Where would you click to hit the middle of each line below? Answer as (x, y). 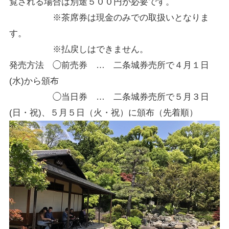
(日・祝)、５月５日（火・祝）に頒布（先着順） (103, 113)
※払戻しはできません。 (100, 49)
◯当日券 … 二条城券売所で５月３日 (131, 97)
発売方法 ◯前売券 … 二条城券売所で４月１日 (109, 65)
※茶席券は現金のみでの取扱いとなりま (131, 18)
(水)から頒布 (34, 81)
